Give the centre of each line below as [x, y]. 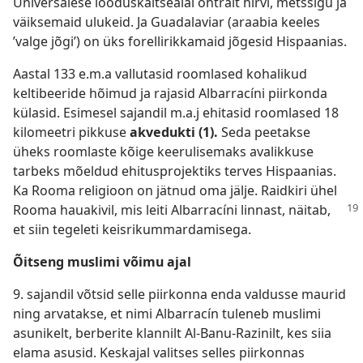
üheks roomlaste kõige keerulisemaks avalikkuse [163, 152]
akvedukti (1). [175, 132]
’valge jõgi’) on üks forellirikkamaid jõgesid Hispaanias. [180, 41]
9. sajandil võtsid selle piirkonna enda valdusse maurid [179, 294]
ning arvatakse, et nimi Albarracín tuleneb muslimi [167, 314]
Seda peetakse [266, 132]
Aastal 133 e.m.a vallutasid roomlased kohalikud [160, 74]
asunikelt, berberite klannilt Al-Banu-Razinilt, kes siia [172, 333]
